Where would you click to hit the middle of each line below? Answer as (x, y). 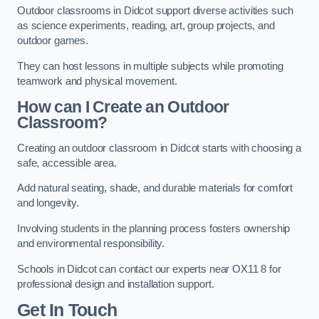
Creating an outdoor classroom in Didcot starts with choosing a (159, 148)
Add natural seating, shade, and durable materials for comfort (155, 188)
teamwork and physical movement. (97, 81)
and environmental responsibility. (91, 244)
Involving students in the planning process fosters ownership (154, 229)
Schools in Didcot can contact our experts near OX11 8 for (149, 269)
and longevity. (48, 203)
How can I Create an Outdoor (123, 107)
